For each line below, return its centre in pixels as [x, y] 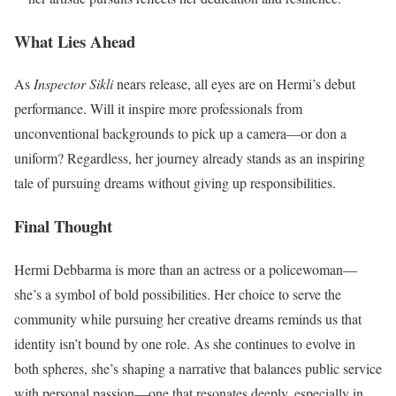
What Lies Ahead [75, 41]
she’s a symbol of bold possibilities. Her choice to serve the [178, 293]
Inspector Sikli [73, 84]
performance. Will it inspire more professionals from [158, 109]
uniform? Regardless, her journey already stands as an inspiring [190, 158]
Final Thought [63, 226]
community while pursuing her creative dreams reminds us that [188, 318]
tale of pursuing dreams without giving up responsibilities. [175, 183]
